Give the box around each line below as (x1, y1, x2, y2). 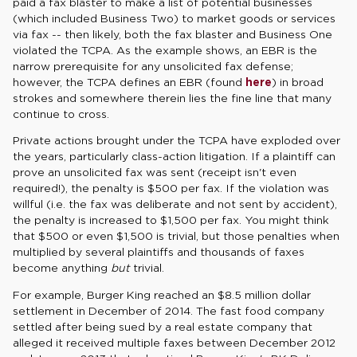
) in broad (272, 76, 324, 89)
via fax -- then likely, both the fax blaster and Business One (13, 28, 332, 41)
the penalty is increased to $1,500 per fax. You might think (13, 214, 329, 227)
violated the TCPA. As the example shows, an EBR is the (13, 44, 317, 57)
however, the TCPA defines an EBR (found (13, 76, 245, 89)
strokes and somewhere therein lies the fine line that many (13, 92, 331, 105)
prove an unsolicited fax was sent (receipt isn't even (13, 166, 296, 179)
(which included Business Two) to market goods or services (13, 12, 335, 25)
